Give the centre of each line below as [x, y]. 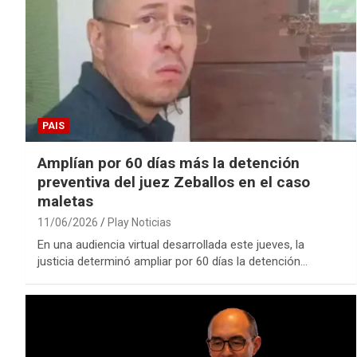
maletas [65, 202]
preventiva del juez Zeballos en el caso [174, 182]
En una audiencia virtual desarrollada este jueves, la [171, 245]
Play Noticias [139, 223]
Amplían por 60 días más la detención [169, 163]
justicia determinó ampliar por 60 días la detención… [173, 262]
